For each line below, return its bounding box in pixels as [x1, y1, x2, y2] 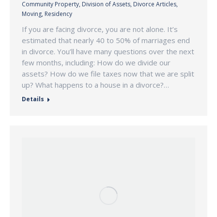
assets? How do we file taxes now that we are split [22, 69, 194, 79]
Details [22, 95, 44, 104]
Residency [45, 10, 72, 18]
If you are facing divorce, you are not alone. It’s [22, 24, 178, 34]
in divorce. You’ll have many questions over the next [22, 46, 194, 57]
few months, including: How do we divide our [22, 58, 170, 68]
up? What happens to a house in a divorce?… [22, 80, 169, 90]
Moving [22, 10, 42, 18]
